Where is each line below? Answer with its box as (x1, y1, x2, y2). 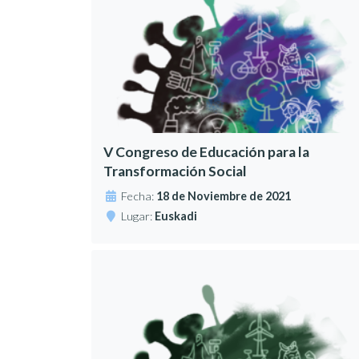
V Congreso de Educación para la (103, 143, 310, 161)
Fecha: (121, 189, 157, 204)
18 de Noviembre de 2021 (156, 189, 292, 204)
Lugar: (121, 209, 155, 224)
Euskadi (155, 209, 198, 224)
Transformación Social (103, 163, 248, 180)
